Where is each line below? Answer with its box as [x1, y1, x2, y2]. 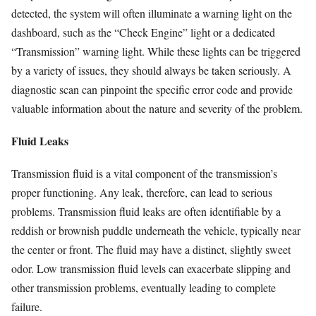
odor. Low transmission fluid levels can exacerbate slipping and [11, 260, 291, 276]
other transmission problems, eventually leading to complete [11, 279, 276, 295]
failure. [11, 298, 42, 314]
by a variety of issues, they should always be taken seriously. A [11, 62, 291, 78]
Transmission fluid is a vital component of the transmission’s [11, 165, 277, 181]
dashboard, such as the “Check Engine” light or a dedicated [11, 24, 275, 39]
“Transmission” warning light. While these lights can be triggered [11, 43, 300, 59]
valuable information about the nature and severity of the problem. [11, 100, 303, 116]
